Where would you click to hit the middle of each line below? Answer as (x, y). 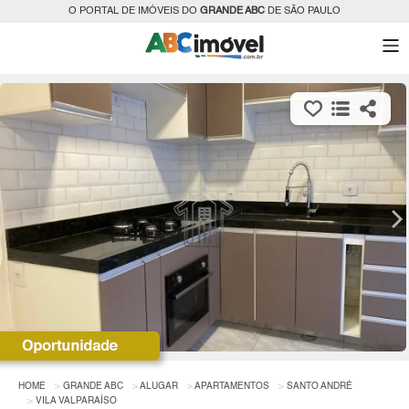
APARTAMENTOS (232, 387)
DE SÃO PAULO (303, 11)
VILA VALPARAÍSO (76, 401)
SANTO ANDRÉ (320, 387)
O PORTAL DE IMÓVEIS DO (134, 11)
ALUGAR (159, 387)
